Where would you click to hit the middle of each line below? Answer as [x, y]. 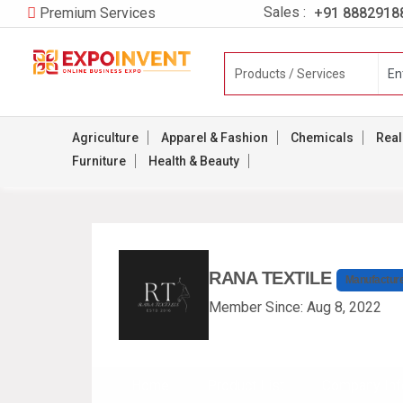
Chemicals [322, 138]
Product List [246, 385]
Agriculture [105, 138]
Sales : [286, 12]
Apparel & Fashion [215, 138]
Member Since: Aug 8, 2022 [295, 307]
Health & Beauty [194, 161]
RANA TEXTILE [273, 278]
